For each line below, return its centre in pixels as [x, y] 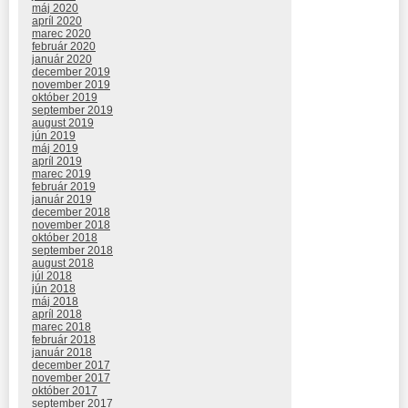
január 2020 [62, 59]
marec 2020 [61, 33]
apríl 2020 [57, 20]
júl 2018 [52, 275]
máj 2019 [55, 148]
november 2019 [71, 84]
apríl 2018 [57, 314]
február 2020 [64, 46]
